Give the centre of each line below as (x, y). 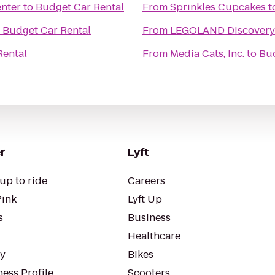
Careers (146, 181)
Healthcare (154, 236)
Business (149, 218)
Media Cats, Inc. (207, 54)
